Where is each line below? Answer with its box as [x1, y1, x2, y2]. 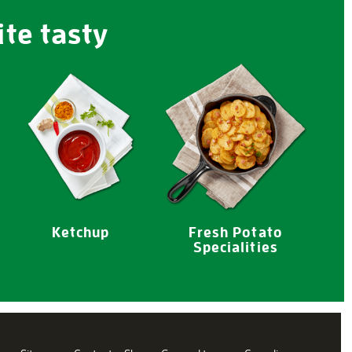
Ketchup [52, 223, 110, 240]
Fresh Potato [188, 223, 283, 240]
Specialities [192, 238, 278, 255]
